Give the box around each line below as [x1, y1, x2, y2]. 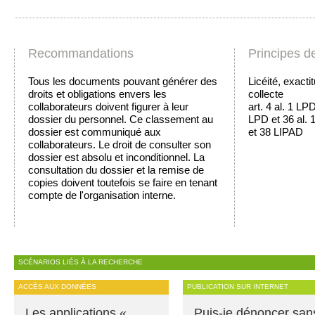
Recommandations [28, 46, 134, 60]
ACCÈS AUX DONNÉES [18, 283, 96, 290]
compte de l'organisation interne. [28, 188, 176, 201]
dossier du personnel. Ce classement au [28, 112, 213, 125]
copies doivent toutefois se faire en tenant [28, 176, 217, 188]
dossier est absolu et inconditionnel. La [28, 150, 205, 163]
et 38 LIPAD [248, 125, 303, 138]
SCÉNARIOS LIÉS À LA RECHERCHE [18, 258, 143, 266]
